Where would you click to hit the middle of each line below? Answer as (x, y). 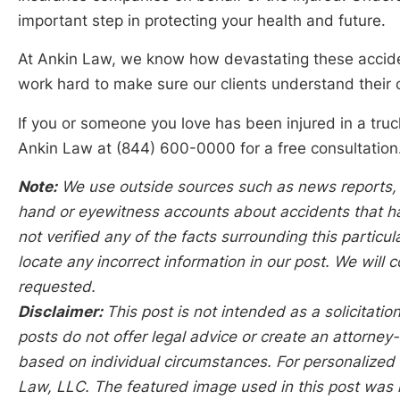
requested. (57, 286)
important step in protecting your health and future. (202, 20)
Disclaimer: (62, 311)
